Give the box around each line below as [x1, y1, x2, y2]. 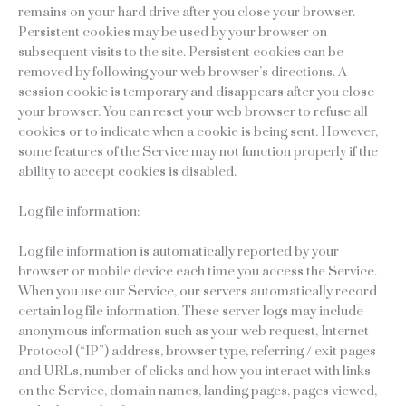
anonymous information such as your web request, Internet [18, 322, 369, 340]
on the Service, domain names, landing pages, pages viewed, [18, 382, 377, 400]
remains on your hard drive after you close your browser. [18, 3, 355, 21]
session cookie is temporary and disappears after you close [18, 82, 374, 101]
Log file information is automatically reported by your [18, 242, 339, 260]
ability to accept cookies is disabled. [18, 162, 237, 180]
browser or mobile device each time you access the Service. [18, 262, 377, 280]
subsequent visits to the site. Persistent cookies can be [18, 43, 343, 61]
